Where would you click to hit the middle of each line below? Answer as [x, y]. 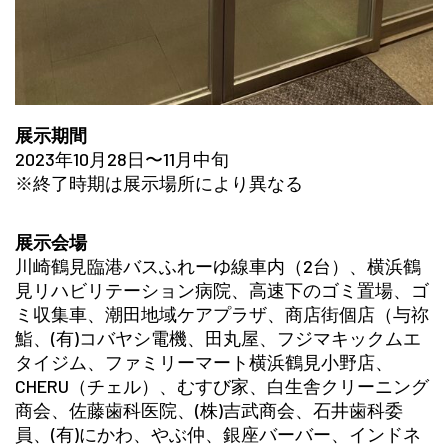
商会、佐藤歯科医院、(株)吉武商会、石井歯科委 [209, 409]
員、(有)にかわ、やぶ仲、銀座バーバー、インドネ [218, 433]
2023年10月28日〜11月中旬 [122, 158]
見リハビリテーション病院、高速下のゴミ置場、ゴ [222, 289]
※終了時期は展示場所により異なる [159, 182]
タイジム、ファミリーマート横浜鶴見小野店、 [204, 361]
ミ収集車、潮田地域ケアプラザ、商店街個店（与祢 [222, 313]
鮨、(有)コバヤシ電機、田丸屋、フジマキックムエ [218, 337]
